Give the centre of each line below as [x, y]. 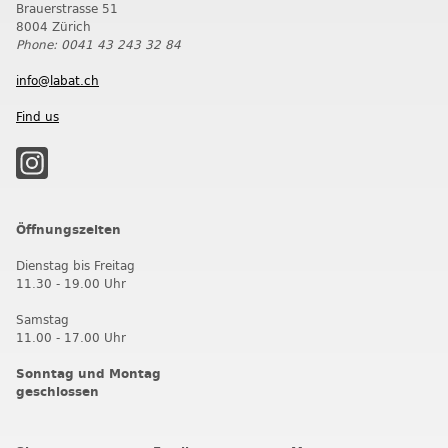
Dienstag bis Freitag [75, 265]
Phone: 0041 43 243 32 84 [98, 44]
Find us [37, 116]
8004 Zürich [53, 26]
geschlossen [57, 391]
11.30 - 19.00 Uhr [71, 283]
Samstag [42, 319]
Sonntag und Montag [88, 373]
